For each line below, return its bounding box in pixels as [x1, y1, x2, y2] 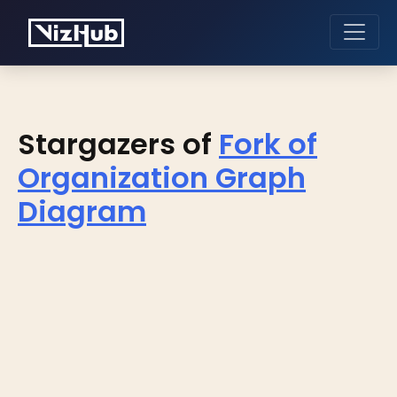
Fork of [219, 123, 317, 164]
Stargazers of [18, 123, 212, 164]
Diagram [18, 191, 146, 231]
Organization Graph [18, 157, 306, 198]
